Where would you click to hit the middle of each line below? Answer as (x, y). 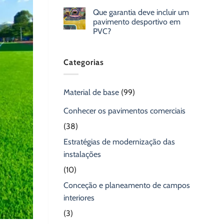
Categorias (84, 62)
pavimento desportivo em (137, 21)
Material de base (91, 92)
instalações (82, 154)
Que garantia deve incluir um (141, 12)
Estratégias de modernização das (119, 142)
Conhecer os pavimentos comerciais (124, 111)
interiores (79, 198)
